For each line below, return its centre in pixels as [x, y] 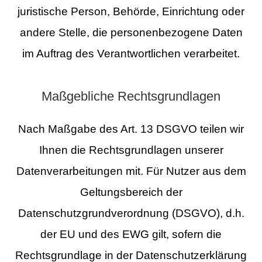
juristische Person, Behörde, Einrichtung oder [131, 11]
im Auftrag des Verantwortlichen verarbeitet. [131, 53]
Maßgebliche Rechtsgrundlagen [131, 96]
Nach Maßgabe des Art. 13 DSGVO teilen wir [131, 129]
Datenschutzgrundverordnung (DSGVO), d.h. [131, 213]
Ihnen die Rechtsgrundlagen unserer [131, 150]
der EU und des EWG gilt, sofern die [131, 235]
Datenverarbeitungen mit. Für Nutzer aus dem [131, 171]
